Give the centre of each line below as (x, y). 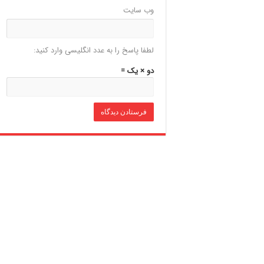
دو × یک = (137, 71)
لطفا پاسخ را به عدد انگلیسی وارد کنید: (94, 50)
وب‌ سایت (138, 10)
